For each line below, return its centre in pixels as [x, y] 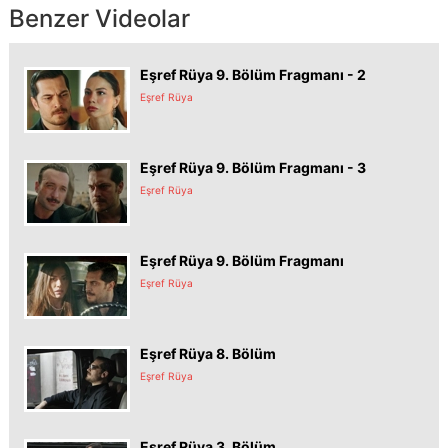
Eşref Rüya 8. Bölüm [208, 353]
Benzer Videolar [99, 18]
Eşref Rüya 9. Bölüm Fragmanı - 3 [253, 167]
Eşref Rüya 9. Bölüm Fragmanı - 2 [253, 74]
